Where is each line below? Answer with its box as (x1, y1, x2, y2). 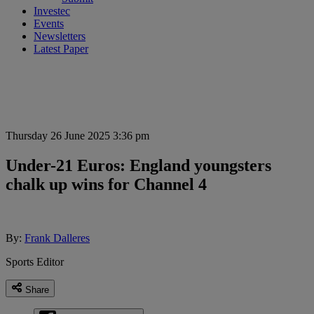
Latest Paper (34, 43, 88, 55)
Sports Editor (6, 256, 64, 268)
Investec (34, 5, 70, 18)
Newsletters (34, 30, 86, 43)
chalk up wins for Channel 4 (6, 175, 207, 194)
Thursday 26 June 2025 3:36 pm (6, 130, 149, 142)
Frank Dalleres (25, 232, 90, 245)
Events (34, 18, 64, 30)
